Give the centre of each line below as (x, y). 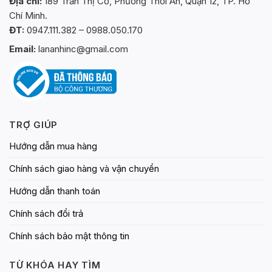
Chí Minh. (28, 15)
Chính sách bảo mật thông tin (69, 236)
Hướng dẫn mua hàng (53, 146)
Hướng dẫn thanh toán (55, 191)
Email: (22, 49)
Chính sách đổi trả (46, 213)
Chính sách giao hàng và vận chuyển (84, 168)
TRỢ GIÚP (33, 124)
